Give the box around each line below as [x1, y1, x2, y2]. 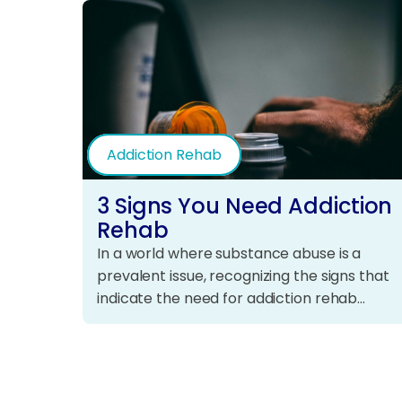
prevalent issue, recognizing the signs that [97, 265, 389, 286]
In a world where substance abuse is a [97, 242, 362, 264]
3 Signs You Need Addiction [97, 190, 393, 221]
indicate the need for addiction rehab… [97, 287, 366, 309]
